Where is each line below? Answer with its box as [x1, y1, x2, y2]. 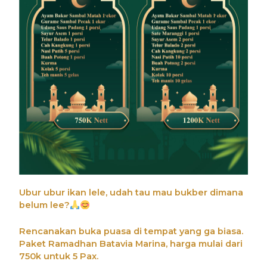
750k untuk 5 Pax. [19, 251, 99, 262]
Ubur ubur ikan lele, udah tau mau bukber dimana [19, 187, 244, 198]
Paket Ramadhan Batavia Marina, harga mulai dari [19, 238, 243, 250]
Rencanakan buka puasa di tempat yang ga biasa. [19, 226, 244, 237]
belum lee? [19, 200, 70, 211]
